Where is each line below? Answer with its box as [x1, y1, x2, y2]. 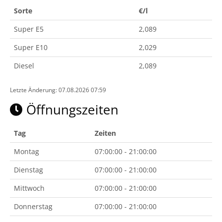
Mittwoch [14, 183, 45, 193]
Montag [14, 147, 39, 156]
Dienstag [14, 165, 43, 174]
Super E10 [14, 43, 48, 52]
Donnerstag [14, 202, 53, 211]
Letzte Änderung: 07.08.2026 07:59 [10, 86, 106, 94]
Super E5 [14, 24, 44, 34]
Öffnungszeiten [23, 101, 118, 118]
